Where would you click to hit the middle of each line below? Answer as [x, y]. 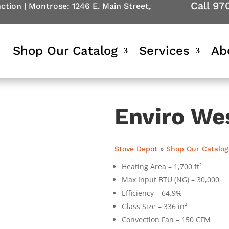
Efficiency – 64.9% [152, 193]
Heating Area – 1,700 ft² [162, 166]
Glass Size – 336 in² [154, 206]
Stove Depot [136, 148]
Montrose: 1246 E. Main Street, [89, 6]
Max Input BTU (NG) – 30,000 [170, 179]
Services [164, 51]
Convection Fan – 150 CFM [166, 219]
